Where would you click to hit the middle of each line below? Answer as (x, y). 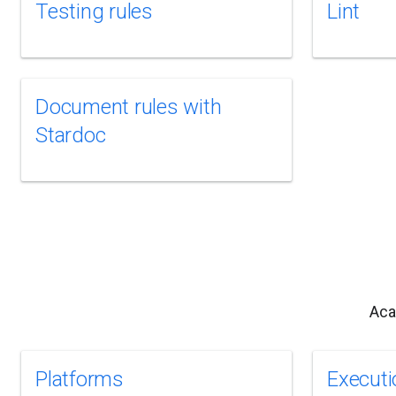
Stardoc (71, 135)
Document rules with (129, 107)
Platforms (80, 379)
